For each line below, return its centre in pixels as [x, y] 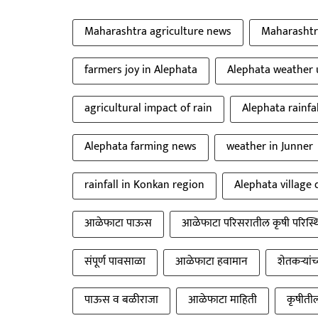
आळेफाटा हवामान [212, 261]
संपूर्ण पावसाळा [115, 261]
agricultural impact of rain [148, 108]
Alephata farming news [141, 146]
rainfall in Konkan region [144, 185]
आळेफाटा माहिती [223, 300]
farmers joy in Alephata [141, 70]
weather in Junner [270, 146]
